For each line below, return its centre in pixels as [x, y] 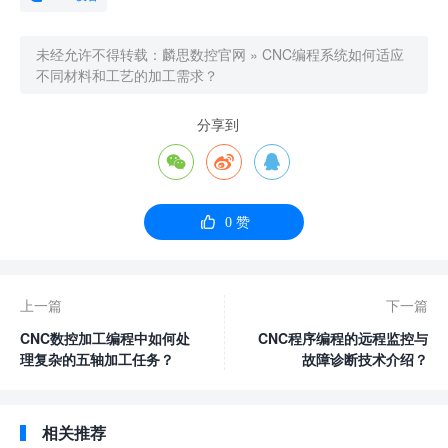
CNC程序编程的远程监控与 [343, 338]
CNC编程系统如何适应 [333, 54]
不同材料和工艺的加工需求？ [127, 75]
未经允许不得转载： [99, 54]
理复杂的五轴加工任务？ [97, 359]
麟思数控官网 [204, 54]
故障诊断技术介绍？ [365, 359]
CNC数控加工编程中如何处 [105, 338]
